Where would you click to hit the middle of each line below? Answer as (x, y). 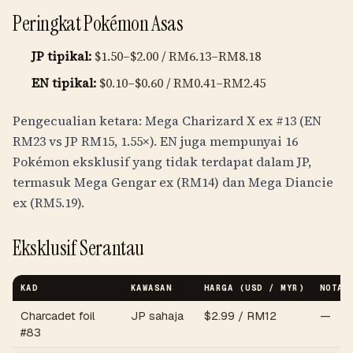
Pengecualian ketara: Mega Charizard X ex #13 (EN (167, 121)
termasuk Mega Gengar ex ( (97, 182)
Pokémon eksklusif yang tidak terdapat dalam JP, (162, 162)
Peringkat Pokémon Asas (98, 24)
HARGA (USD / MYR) (254, 288)
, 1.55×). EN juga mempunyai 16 (206, 141)
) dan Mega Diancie (274, 182)
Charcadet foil (58, 316)
